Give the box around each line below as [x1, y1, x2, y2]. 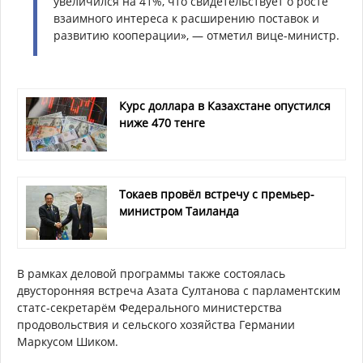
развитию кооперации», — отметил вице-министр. [53, 27, 340, 43]
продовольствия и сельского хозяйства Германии [17, 316, 295, 332]
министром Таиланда [119, 203, 239, 219]
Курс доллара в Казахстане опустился [119, 97, 331, 113]
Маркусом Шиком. [17, 333, 122, 349]
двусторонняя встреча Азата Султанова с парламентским [17, 282, 340, 298]
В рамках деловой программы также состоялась [17, 265, 285, 281]
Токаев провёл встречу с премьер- [119, 186, 314, 202]
